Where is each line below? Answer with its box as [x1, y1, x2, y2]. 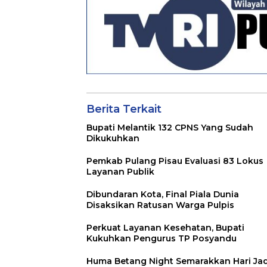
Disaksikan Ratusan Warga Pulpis [86, 200, 234, 211]
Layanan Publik [86, 166, 154, 178]
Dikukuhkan [86, 133, 139, 144]
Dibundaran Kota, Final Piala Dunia [86, 189, 239, 200]
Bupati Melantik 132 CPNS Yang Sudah [86, 122, 253, 133]
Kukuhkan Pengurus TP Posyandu [86, 233, 237, 244]
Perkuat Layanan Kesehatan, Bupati [86, 222, 244, 234]
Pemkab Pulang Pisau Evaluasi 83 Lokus [86, 156, 263, 167]
